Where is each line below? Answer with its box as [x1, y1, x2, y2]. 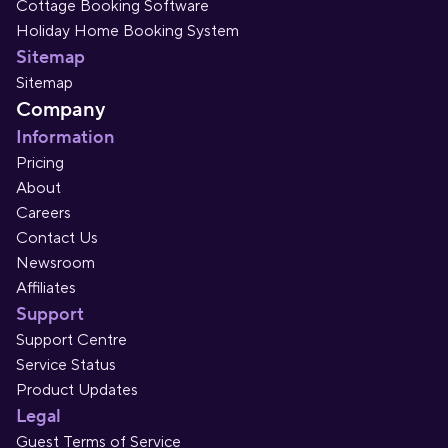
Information [16, 126, 114, 150]
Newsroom [16, 253, 95, 274]
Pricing [16, 153, 64, 174]
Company [16, 97, 105, 124]
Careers [16, 203, 71, 224]
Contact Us [16, 228, 98, 249]
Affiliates [16, 278, 76, 299]
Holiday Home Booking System [16, 21, 239, 42]
